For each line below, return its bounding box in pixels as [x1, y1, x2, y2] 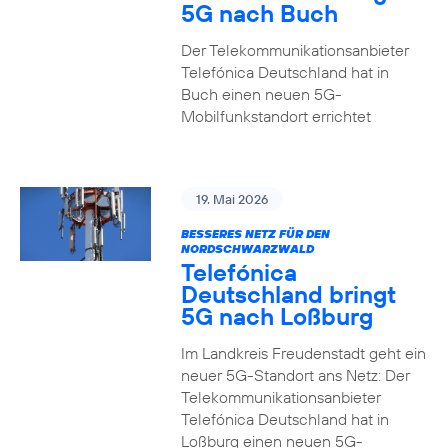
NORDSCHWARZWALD [180, 241, 314, 256]
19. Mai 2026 [195, 191, 268, 207]
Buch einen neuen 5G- [180, 84, 342, 104]
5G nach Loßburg [180, 301, 373, 331]
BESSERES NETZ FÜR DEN [180, 226, 330, 241]
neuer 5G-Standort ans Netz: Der [180, 365, 410, 385]
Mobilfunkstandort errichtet [180, 106, 371, 126]
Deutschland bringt [180, 279, 396, 309]
